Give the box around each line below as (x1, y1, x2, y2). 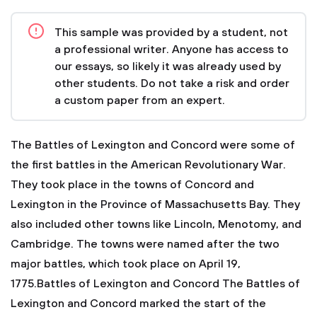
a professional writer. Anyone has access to (54, 42, 289, 57)
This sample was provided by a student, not (54, 25, 288, 40)
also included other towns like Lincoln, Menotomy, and (11, 217, 301, 231)
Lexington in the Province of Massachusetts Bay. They (11, 197, 300, 212)
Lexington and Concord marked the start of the (11, 296, 266, 311)
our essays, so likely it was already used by (54, 59, 281, 74)
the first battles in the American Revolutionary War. (11, 158, 286, 172)
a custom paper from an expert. (54, 93, 225, 108)
